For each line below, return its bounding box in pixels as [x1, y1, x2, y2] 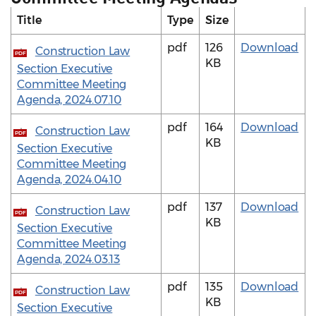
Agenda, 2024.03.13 [17, 253, 121, 267]
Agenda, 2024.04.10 [17, 173, 122, 187]
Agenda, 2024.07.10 [17, 93, 122, 107]
